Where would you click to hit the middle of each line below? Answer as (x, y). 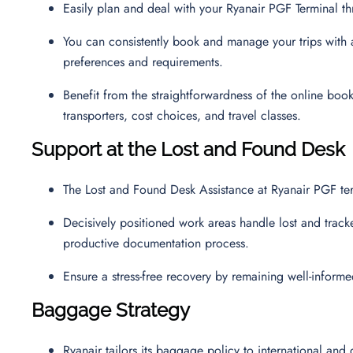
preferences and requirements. (147, 61)
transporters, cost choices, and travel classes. (184, 115)
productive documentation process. (160, 243)
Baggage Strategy (111, 310)
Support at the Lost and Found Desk (188, 149)
